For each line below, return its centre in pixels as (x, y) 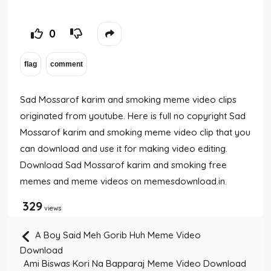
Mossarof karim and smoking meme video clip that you (135, 132)
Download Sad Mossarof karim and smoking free (124, 165)
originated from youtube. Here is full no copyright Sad (133, 116)
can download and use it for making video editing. (124, 149)
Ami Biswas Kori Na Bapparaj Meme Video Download (135, 263)
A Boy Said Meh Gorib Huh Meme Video (117, 235)
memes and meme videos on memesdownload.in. (124, 181)
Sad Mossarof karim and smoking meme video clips (129, 100)
